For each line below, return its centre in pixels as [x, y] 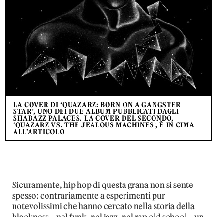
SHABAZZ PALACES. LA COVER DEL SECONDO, [93, 118]
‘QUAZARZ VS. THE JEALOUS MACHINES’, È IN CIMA [104, 125]
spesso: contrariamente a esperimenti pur [89, 196]
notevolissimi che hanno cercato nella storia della [103, 207]
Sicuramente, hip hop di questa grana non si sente [103, 185]
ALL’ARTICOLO [39, 132]
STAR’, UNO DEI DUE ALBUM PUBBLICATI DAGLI [96, 112]
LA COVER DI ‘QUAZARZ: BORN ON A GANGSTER [97, 105]
